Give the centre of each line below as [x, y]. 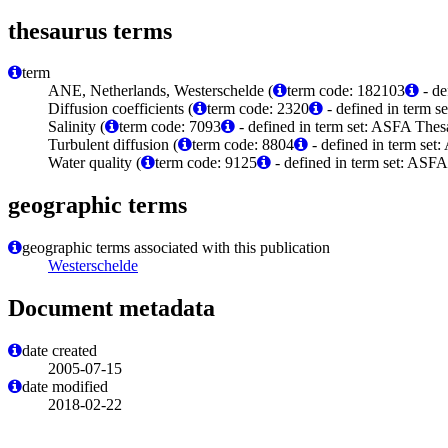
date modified [65, 387]
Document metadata [111, 308]
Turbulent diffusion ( [113, 145]
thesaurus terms [90, 30]
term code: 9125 [206, 163]
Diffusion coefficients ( [120, 109]
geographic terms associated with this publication [176, 248]
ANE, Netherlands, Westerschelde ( [160, 91]
